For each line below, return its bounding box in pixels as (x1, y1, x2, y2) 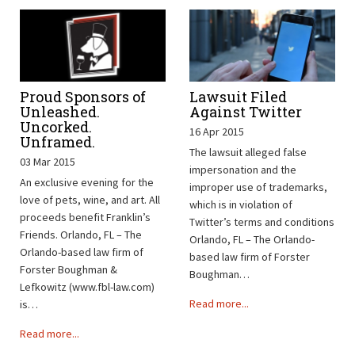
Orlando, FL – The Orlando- (189, 232, 315, 247)
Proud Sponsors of (20, 87, 146, 107)
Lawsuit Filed (189, 87, 287, 107)
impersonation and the (189, 162, 296, 177)
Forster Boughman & (20, 262, 117, 277)
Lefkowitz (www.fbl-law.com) (20, 280, 155, 295)
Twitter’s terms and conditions (189, 215, 334, 230)
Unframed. (20, 132, 95, 152)
